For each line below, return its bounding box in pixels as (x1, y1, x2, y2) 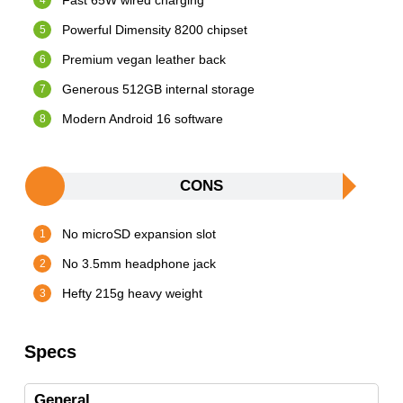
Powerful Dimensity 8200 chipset (62, 22, 248, 38)
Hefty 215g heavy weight (62, 286, 203, 301)
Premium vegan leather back (62, 52, 227, 67)
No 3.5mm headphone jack (62, 256, 217, 272)
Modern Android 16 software (62, 112, 224, 127)
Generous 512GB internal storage (62, 82, 255, 97)
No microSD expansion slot (62, 227, 217, 242)
